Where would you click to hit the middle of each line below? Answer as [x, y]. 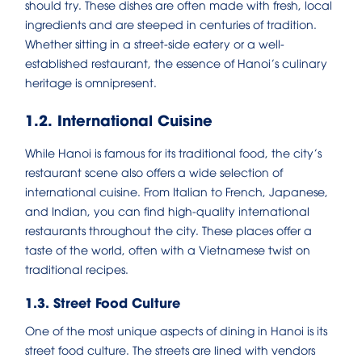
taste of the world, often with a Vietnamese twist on [168, 249]
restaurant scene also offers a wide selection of [154, 171]
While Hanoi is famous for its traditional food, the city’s [173, 152]
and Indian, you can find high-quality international [167, 210]
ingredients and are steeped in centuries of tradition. [171, 23]
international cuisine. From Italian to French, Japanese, [177, 191]
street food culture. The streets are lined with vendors [170, 349]
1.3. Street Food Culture [103, 301]
